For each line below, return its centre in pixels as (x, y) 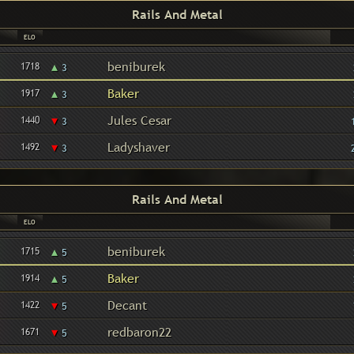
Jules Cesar (139, 120)
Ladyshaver (138, 147)
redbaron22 (139, 332)
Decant (127, 305)
